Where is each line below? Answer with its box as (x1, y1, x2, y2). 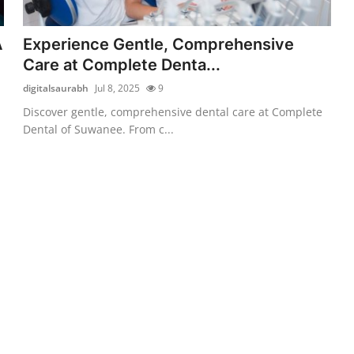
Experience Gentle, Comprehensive (23, 34, 295, 54)
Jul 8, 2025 (95, 81, 141, 95)
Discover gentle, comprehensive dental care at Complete (23, 104, 323, 119)
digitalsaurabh (23, 81, 89, 95)
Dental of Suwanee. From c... (23, 121, 175, 137)
